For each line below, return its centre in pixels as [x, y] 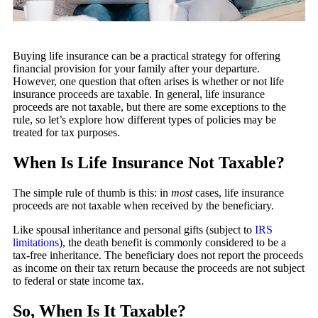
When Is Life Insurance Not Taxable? [149, 162]
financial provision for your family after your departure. [136, 68]
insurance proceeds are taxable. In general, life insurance [139, 94]
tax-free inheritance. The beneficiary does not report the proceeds [158, 255]
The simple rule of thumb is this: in [92, 192]
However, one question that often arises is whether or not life [148, 81]
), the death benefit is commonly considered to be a [172, 242]
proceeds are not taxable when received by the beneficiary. [143, 205]
